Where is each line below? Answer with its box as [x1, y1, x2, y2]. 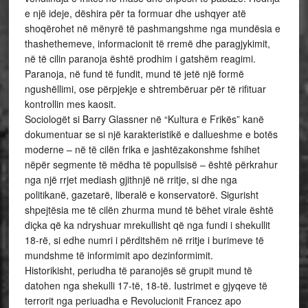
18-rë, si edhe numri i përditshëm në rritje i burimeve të [24, 233, 264, 247]
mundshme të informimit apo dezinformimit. [24, 248, 213, 262]
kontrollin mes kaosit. [24, 97, 116, 111]
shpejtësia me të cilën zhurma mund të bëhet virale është [24, 203, 274, 217]
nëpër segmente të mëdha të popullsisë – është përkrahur [24, 157, 278, 171]
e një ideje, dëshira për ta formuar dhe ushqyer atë [24, 6, 246, 20]
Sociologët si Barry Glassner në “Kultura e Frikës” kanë [24, 112, 264, 126]
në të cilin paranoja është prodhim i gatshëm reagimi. [24, 52, 256, 65]
